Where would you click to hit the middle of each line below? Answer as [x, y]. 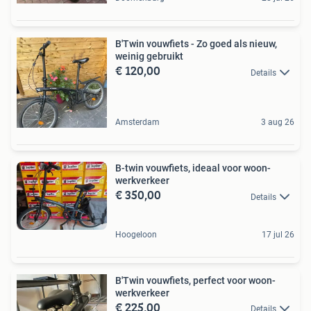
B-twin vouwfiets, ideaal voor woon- [193, 168]
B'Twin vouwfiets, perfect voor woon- [195, 280]
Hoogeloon [136, 234]
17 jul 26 [278, 234]
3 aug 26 [278, 123]
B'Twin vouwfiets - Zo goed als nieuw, [196, 44]
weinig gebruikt [149, 57]
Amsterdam [137, 123]
